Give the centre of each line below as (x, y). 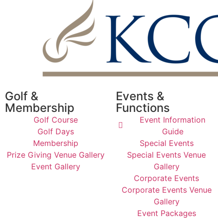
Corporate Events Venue (166, 190)
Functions (143, 108)
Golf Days (55, 131)
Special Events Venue (166, 154)
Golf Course (55, 119)
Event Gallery (55, 166)
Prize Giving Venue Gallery (55, 154)
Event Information (173, 119)
